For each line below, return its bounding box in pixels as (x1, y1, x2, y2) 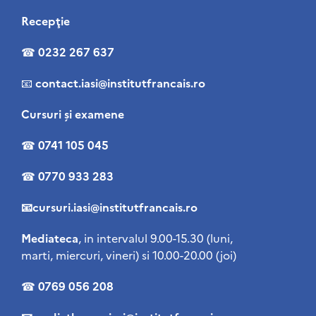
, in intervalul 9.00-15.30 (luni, (78, 229, 233, 245)
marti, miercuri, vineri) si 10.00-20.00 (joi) (21, 246, 236, 262)
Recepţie (21, 12, 70, 28)
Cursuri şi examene (21, 105, 124, 121)
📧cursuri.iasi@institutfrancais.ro (21, 198, 197, 214)
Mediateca (21, 229, 78, 245)
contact (35, 74, 78, 90)
